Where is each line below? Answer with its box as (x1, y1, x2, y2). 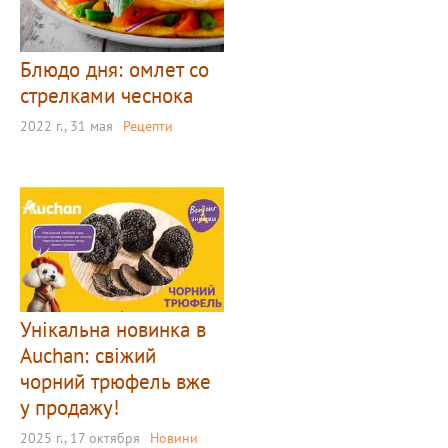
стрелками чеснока (20, 82, 193, 110)
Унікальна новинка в (20, 316, 206, 344)
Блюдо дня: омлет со (20, 56, 209, 84)
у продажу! (20, 394, 119, 422)
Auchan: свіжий (20, 342, 156, 370)
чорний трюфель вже (20, 368, 211, 396)
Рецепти (123, 117, 173, 136)
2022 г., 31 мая (20, 117, 113, 136)
